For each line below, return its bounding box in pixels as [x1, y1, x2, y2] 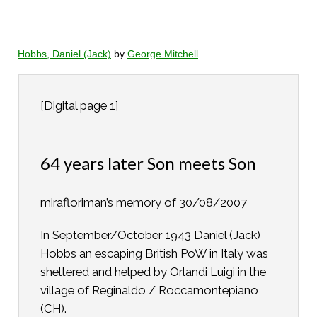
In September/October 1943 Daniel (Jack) [40, 227, 260, 242]
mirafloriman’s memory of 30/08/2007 [40, 195, 247, 209]
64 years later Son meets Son [40, 152, 256, 173]
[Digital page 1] [40, 98, 118, 113]
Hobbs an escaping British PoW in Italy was [40, 246, 268, 260]
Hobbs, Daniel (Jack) [18, 48, 111, 60]
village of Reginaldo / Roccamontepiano [40, 282, 258, 297]
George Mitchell [127, 48, 198, 60]
